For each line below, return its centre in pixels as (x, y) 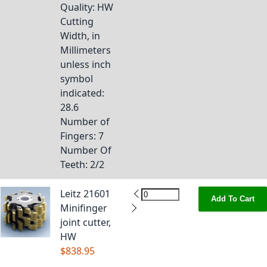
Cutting (77, 21)
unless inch (86, 64)
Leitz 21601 (85, 194)
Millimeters (86, 50)
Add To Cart (233, 199)
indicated (81, 93)
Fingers (77, 136)
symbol (77, 79)
